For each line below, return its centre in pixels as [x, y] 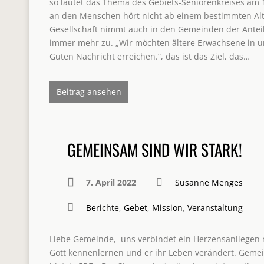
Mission [167, 208]
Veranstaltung [215, 208]
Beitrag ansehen [89, 92]
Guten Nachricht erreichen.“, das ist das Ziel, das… [150, 56]
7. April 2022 [111, 182]
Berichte [103, 208]
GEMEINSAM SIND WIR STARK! [155, 149]
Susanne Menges [209, 182]
